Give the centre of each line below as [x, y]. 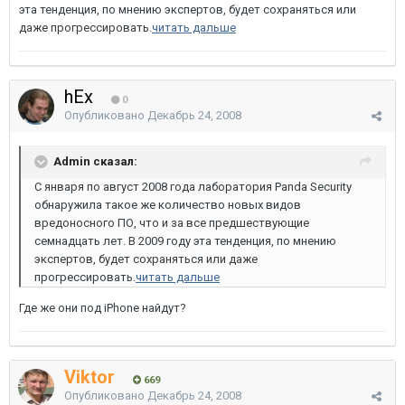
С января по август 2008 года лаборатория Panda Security [193, 187]
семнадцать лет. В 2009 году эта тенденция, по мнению [185, 241]
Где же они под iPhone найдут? [103, 308]
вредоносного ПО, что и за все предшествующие [172, 223]
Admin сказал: [95, 161]
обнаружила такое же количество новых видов [168, 205]
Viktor [89, 377]
